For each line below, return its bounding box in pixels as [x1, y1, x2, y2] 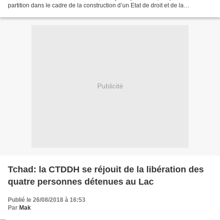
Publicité [97, 82, 123, 90]
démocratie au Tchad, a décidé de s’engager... [8, 9, 131, 17]
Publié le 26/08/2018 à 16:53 [8, 196, 85, 203]
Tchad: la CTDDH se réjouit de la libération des [8, 164, 204, 174]
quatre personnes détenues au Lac [8, 176, 154, 187]
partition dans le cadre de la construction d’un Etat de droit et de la [8, 1, 184, 9]
